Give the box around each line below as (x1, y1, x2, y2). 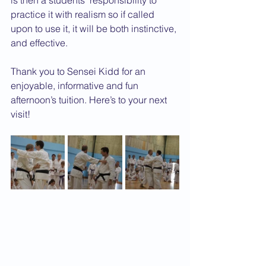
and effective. (11, 37, 68, 49)
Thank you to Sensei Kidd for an (11, 65, 148, 77)
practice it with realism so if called (11, 8, 157, 20)
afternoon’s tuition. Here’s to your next (11, 94, 169, 106)
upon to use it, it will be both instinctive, (11, 23, 179, 34)
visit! (11, 108, 30, 120)
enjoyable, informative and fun (11, 80, 141, 91)
